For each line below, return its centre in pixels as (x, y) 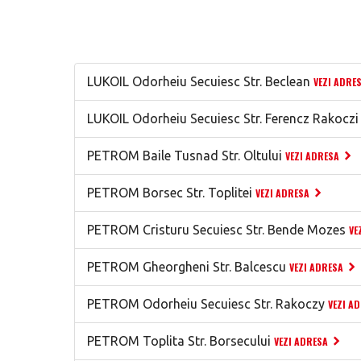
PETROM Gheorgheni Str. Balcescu (187, 267)
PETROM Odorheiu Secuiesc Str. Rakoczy (206, 304)
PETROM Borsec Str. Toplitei (170, 193)
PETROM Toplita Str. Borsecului (179, 341)
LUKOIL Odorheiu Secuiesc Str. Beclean (199, 81)
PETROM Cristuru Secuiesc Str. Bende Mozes (216, 230)
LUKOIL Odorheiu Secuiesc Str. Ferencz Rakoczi (223, 118)
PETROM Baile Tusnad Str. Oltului (185, 156)
